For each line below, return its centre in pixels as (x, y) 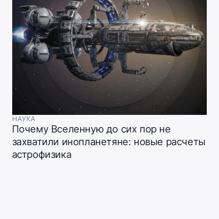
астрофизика (42, 154)
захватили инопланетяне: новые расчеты (109, 142)
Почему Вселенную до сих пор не (91, 129)
